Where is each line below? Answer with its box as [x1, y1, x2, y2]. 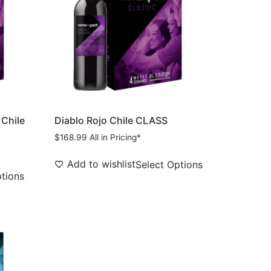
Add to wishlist [67, 158, 136, 171]
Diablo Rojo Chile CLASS [54, 114, 168, 127]
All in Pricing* [90, 132, 142, 143]
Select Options [135, 158, 203, 171]
